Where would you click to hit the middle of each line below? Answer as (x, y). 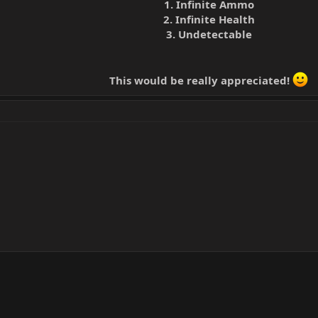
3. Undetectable (209, 34)
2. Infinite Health (209, 19)
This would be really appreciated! (201, 80)
